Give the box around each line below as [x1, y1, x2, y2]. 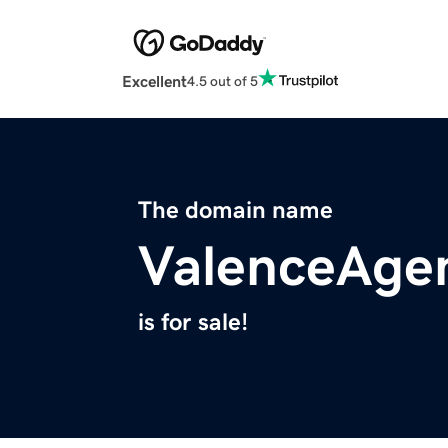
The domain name [138, 198, 333, 223]
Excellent [122, 73, 187, 90]
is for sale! [138, 310, 248, 335]
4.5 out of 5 [187, 73, 258, 88]
